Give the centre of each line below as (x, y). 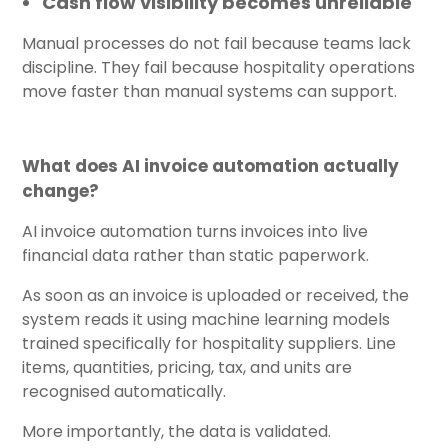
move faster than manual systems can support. (209, 91)
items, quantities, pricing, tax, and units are (187, 367)
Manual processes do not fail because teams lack (216, 43)
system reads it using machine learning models (206, 319)
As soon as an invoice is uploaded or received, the (215, 295)
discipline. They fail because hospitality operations (218, 67)
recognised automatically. (124, 391)
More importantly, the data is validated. (176, 431)
